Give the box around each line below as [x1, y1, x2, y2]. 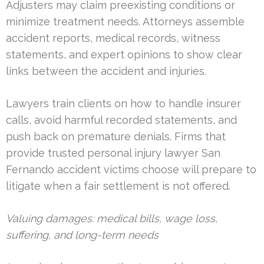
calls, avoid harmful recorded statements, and [6, 113, 237, 126]
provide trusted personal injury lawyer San [6, 146, 220, 159]
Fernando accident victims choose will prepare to [6, 163, 256, 176]
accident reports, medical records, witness [6, 31, 220, 44]
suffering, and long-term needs [6, 228, 159, 241]
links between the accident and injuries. [6, 64, 206, 77]
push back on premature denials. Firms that [6, 130, 226, 143]
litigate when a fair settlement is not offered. [6, 179, 230, 192]
